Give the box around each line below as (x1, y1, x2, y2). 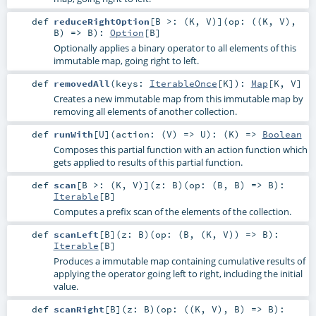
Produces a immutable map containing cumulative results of (53, 255, 305, 268)
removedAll (53, 77, 110, 89)
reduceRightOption (53, 15, 150, 27)
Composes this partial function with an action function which (53, 143, 308, 157)
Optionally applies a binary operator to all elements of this (53, 41, 296, 54)
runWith (53, 128, 93, 140)
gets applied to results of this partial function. (53, 156, 243, 169)
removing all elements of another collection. (53, 104, 237, 118)
